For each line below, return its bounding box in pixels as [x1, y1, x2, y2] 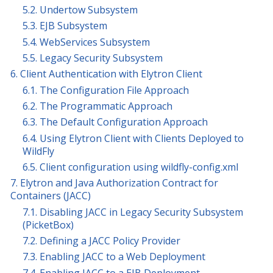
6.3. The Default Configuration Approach [23, 115, 208, 129]
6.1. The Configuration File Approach [23, 83, 189, 97]
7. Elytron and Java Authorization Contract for [10, 176, 218, 190]
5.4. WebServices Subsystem [23, 35, 150, 49]
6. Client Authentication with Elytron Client [10, 67, 202, 81]
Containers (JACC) [10, 189, 91, 203]
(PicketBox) [23, 218, 74, 232]
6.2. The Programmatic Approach [23, 99, 172, 113]
